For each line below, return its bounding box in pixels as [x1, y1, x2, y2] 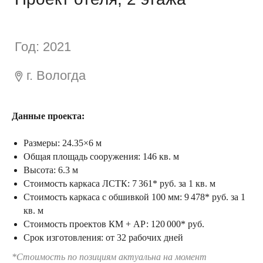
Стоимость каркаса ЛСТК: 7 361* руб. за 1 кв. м [23, 178, 215, 189]
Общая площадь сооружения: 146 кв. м [23, 151, 179, 162]
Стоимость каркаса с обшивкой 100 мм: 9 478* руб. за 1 [23, 192, 245, 203]
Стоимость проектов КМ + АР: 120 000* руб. [23, 219, 204, 230]
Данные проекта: [12, 111, 85, 122]
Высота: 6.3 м [23, 165, 78, 176]
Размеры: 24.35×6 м [23, 138, 102, 149]
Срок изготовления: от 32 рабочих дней [23, 232, 183, 243]
